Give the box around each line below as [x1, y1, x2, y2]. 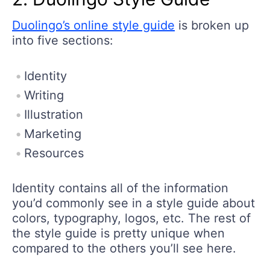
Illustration [24, 107, 83, 122]
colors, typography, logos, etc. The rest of [12, 211, 251, 226]
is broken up [175, 18, 249, 33]
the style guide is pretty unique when [12, 226, 225, 241]
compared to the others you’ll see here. [12, 241, 236, 256]
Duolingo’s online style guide [12, 18, 175, 33]
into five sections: [12, 33, 113, 48]
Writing [24, 88, 64, 103]
